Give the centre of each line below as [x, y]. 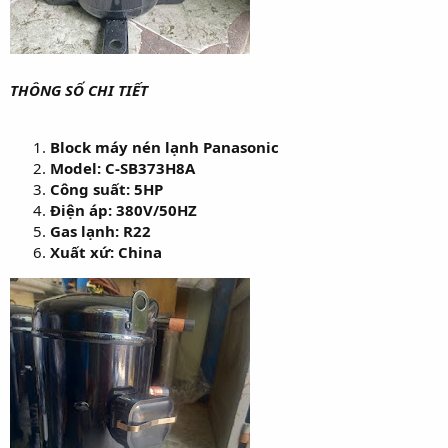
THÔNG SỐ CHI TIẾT [79, 89]
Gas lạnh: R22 [100, 230]
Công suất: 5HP [106, 188]
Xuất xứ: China [106, 251]
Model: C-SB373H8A [122, 167]
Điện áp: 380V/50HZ [123, 209]
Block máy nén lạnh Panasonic [164, 146]
